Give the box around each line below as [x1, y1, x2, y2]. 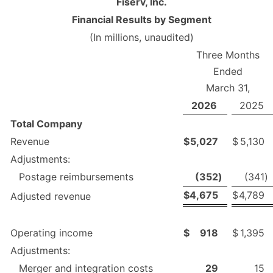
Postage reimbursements [19, 170, 133, 183]
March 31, [206, 81, 250, 94]
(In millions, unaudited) [89, 30, 194, 43]
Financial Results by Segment [71, 13, 211, 26]
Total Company [10, 117, 82, 130]
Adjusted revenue [10, 190, 91, 202]
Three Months [196, 48, 260, 61]
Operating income [10, 226, 93, 239]
